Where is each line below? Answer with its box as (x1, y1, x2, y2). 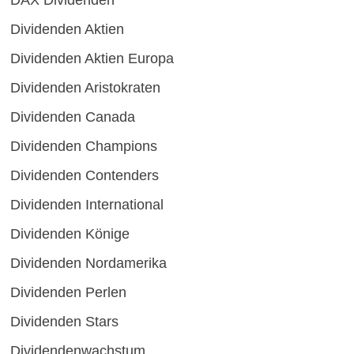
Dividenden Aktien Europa (9, 50, 174, 66)
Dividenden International (9, 196, 164, 213)
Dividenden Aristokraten (9, 79, 160, 96)
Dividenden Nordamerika (9, 254, 167, 271)
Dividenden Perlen (9, 284, 126, 300)
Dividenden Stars (9, 313, 119, 330)
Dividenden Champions (9, 137, 157, 154)
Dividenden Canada (9, 108, 135, 125)
